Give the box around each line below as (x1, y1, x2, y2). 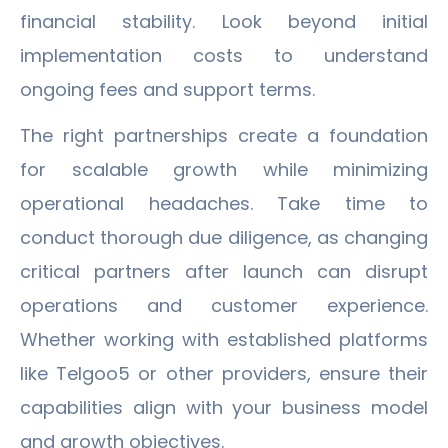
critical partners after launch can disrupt (20, 258, 428, 284)
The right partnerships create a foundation (20, 122, 428, 148)
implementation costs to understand (20, 42, 428, 68)
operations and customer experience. (20, 292, 428, 318)
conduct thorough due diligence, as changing (20, 224, 428, 250)
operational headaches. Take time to (20, 190, 428, 216)
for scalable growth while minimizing (20, 156, 428, 182)
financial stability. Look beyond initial (20, 8, 428, 34)
